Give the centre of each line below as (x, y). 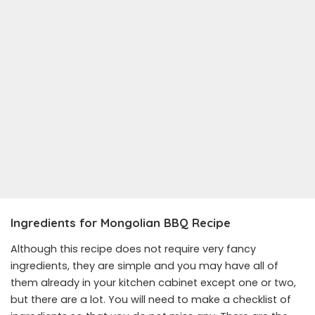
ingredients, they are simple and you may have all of (144, 266)
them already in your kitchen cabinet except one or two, (153, 283)
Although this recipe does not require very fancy (133, 249)
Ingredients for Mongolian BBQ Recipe (121, 222)
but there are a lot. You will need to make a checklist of (151, 300)
